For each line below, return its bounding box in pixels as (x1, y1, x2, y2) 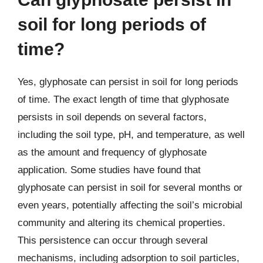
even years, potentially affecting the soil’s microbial (18, 200, 242, 211)
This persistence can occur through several (18, 235, 208, 246)
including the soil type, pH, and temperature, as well (18, 129, 245, 140)
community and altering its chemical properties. (18, 217, 225, 228)
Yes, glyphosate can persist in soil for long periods (18, 76, 238, 87)
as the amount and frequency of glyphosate (18, 147, 207, 158)
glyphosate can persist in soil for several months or (18, 182, 242, 193)
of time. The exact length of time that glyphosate (18, 94, 229, 105)
